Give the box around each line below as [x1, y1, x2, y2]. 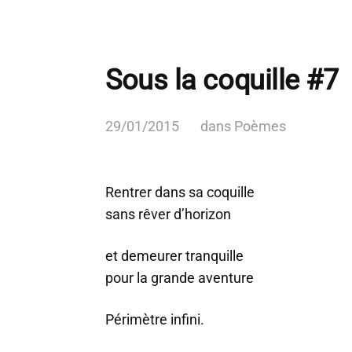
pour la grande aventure [105, 269, 254, 286]
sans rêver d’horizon [105, 206, 231, 222]
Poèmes [234, 118, 286, 134]
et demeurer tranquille [105, 247, 244, 264]
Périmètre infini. [105, 311, 204, 328]
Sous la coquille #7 [105, 64, 339, 97]
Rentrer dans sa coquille [105, 184, 255, 200]
